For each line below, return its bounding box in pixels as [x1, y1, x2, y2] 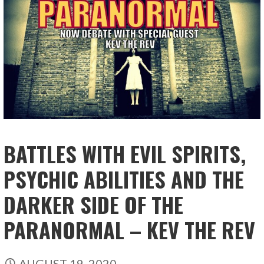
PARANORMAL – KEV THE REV [4, 214, 256, 246]
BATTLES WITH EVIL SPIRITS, [4, 138, 246, 170]
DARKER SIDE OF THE [4, 189, 184, 220]
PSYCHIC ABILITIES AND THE [4, 163, 245, 195]
